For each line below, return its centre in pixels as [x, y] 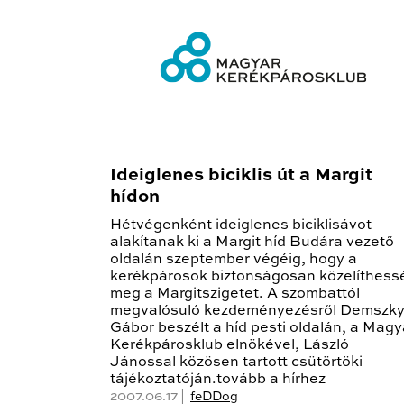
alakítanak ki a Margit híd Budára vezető [252, 243]
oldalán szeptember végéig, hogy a [234, 260]
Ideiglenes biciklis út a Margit [241, 176]
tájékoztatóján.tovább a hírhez [218, 380]
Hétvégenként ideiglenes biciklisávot [241, 226]
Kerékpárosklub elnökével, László [230, 346]
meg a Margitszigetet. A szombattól [235, 294]
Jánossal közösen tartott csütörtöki [236, 363]
